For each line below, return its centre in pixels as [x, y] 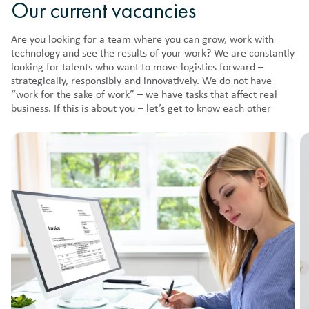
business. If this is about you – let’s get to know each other [141, 109]
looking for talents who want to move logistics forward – [137, 68]
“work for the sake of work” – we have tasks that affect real [144, 96]
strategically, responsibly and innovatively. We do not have [141, 82]
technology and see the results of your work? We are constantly [153, 54]
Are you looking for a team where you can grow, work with [142, 40]
